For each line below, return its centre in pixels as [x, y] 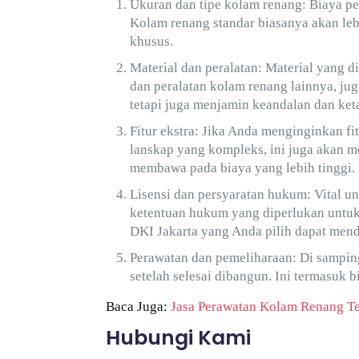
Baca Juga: [139, 307]
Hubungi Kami [179, 338]
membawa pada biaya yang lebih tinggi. [243, 168]
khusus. [152, 41]
